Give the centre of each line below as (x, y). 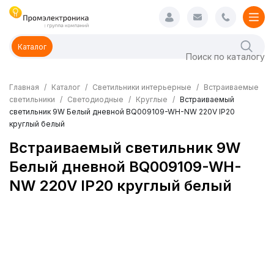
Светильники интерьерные (142, 87)
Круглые (152, 99)
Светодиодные (96, 99)
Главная (24, 87)
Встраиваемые (231, 87)
